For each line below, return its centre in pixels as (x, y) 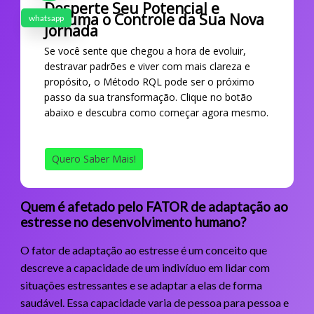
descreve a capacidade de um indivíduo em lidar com (145, 267)
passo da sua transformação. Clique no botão (148, 97)
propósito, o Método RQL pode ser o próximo (149, 81)
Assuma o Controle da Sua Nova (154, 19)
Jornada (71, 30)
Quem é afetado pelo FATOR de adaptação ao (154, 206)
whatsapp (46, 18)
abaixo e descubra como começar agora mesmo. (156, 112)
